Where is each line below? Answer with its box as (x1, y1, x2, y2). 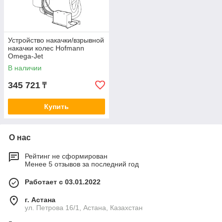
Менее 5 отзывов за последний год (25, 160, 139, 168)
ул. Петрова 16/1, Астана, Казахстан (25, 204, 143, 212)
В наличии (8, 64, 42, 72)
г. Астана (25, 196, 55, 204)
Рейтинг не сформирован (25, 152, 108, 160)
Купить (44, 103, 69, 111)
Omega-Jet (8, 52, 43, 60)
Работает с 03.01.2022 (25, 178, 101, 186)
